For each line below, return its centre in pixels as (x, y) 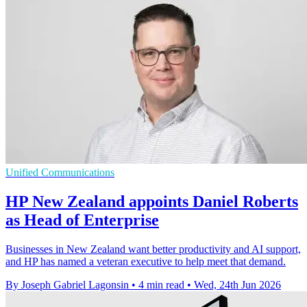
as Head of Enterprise (82, 220)
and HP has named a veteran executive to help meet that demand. (146, 262)
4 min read (161, 285)
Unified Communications (60, 173)
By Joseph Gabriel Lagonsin (67, 285)
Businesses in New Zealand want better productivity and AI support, (153, 249)
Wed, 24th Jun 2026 (237, 285)
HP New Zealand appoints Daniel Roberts (152, 202)
